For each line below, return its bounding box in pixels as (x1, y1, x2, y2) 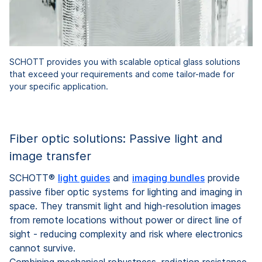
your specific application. (9, 81, 108, 91)
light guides (58, 171, 110, 184)
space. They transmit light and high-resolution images (9, 199, 241, 212)
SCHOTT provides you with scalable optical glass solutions (9, 56, 240, 67)
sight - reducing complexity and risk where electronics (9, 227, 243, 240)
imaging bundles (132, 171, 205, 184)
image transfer (9, 149, 91, 163)
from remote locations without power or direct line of (9, 213, 242, 226)
